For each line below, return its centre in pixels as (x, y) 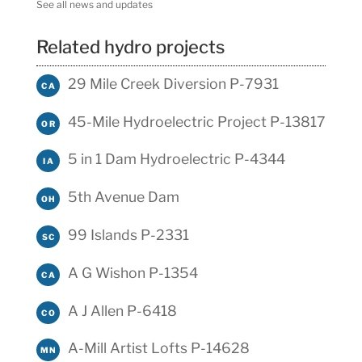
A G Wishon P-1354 (133, 272)
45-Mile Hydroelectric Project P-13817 (196, 121)
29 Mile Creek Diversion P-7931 (173, 83)
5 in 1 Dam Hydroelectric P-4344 (176, 159)
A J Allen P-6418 (122, 310)
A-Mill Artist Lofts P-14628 (158, 348)
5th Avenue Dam (123, 197)
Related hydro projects (130, 46)
